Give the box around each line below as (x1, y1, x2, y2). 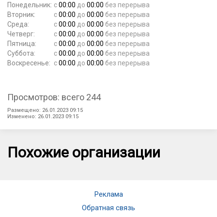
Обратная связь (82, 203, 135, 212)
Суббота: (7, 49, 35, 57)
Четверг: (7, 30, 35, 38)
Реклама (94, 189, 123, 199)
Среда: (7, 20, 29, 28)
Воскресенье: (7, 59, 50, 67)
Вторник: (7, 10, 35, 18)
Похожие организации (7, 143, 160, 161)
